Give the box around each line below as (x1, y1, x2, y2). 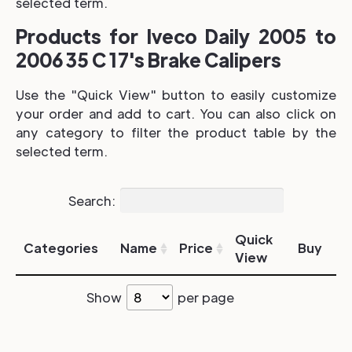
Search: (68, 192, 115, 209)
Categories (24, 239, 98, 256)
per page (174, 288, 234, 306)
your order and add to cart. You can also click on (16, 105, 336, 122)
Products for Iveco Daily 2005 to (16, 24, 336, 48)
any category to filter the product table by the (16, 124, 336, 141)
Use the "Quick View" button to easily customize (16, 86, 336, 103)
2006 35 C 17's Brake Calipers (16, 47, 281, 71)
